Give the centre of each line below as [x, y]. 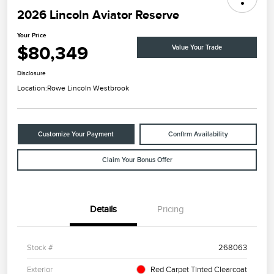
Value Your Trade [197, 47]
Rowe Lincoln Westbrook [88, 88]
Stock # [40, 248]
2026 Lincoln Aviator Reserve [98, 15]
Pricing [171, 209]
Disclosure [31, 73]
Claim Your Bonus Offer [137, 160]
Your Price [32, 35]
